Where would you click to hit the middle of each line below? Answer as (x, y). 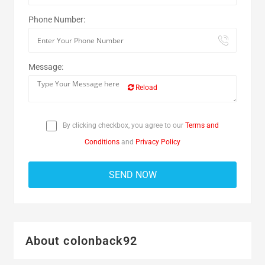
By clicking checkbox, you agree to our (123, 125)
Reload (145, 88)
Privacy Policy (158, 142)
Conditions (102, 142)
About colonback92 (81, 241)
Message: (46, 67)
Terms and (202, 125)
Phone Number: (56, 20)
